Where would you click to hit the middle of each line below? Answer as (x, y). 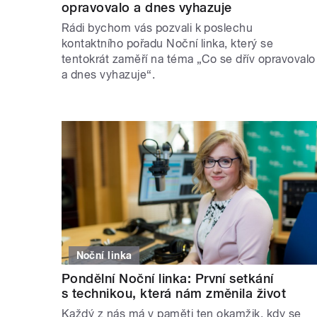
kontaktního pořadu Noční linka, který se (168, 43)
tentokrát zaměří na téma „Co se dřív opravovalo (189, 59)
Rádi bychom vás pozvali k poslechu (157, 28)
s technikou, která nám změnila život (174, 294)
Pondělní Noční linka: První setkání (168, 279)
